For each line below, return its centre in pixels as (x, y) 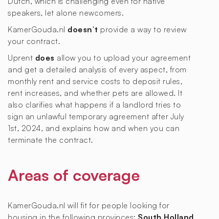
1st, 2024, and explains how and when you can (94, 128)
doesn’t (83, 30)
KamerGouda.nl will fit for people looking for (89, 206)
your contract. (34, 41)
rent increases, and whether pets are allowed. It (95, 93)
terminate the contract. (51, 140)
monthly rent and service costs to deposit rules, (95, 81)
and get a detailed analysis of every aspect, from (97, 70)
